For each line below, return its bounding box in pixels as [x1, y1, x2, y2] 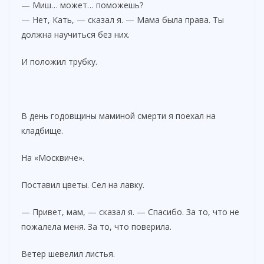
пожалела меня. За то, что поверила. [21, 220, 171, 232]
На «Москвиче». [21, 151, 84, 163]
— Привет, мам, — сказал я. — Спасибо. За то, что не [21, 206, 239, 217]
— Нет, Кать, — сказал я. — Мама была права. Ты [21, 14, 224, 25]
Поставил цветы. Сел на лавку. [21, 179, 144, 190]
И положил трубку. [21, 55, 97, 67]
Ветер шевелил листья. [21, 247, 115, 259]
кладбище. [21, 124, 63, 136]
